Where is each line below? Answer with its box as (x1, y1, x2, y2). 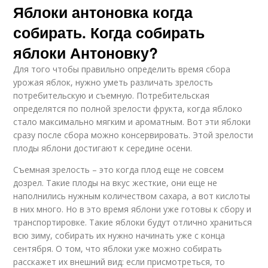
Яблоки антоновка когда (13, 1, 193, 23)
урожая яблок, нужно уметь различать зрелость (13, 77, 214, 89)
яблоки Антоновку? (13, 42, 159, 64)
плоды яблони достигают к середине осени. (13, 142, 193, 154)
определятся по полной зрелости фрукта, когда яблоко (13, 103, 243, 115)
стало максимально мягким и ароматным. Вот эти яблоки (13, 116, 251, 128)
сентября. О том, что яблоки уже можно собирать (13, 243, 223, 255)
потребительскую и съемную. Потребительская (13, 90, 210, 102)
